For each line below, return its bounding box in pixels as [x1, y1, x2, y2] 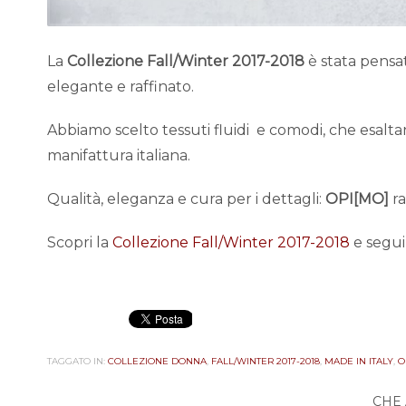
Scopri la [47, 233, 112, 251]
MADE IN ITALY [324, 354, 393, 367]
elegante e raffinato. [47, 77, 194, 95]
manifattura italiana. [47, 146, 190, 164]
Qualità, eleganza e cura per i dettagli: [47, 189, 325, 208]
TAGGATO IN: [47, 354, 105, 367]
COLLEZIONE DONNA [108, 354, 207, 367]
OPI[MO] [325, 189, 389, 208]
